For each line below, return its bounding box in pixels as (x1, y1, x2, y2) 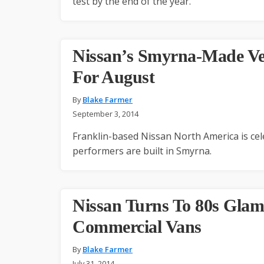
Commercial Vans (72, 216, 202, 236)
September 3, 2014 (72, 108, 138, 119)
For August (72, 67, 154, 87)
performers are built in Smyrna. (72, 144, 212, 157)
